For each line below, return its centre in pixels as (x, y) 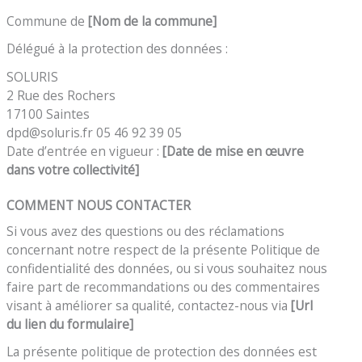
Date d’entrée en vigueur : (85, 151)
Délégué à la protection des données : (118, 49)
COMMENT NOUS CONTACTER (99, 206)
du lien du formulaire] (70, 324)
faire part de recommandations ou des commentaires (164, 286)
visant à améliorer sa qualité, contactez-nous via (149, 305)
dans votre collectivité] (73, 169)
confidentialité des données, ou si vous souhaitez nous (167, 268)
